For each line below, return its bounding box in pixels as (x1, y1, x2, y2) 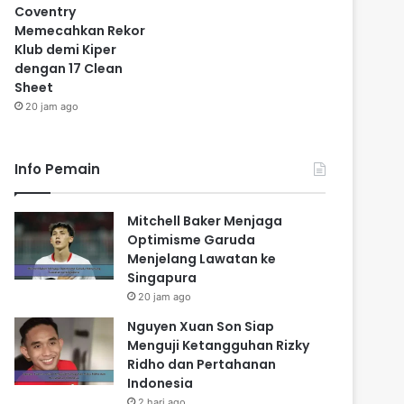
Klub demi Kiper (14, 41, 117, 60)
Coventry (14, 3, 77, 22)
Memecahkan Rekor (14, 22, 146, 41)
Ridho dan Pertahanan (127, 355, 277, 374)
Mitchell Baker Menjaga (127, 212, 283, 231)
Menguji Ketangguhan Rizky (127, 336, 310, 355)
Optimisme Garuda (127, 231, 256, 250)
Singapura (127, 269, 197, 288)
